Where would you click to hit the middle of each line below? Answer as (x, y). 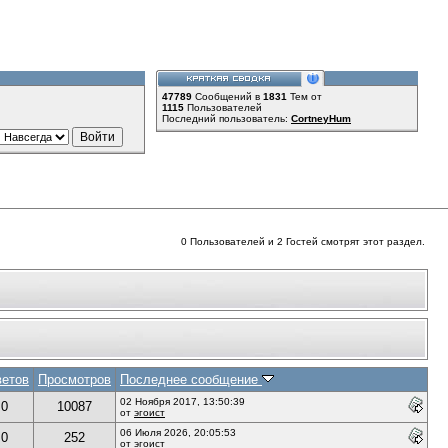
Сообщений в (227, 96)
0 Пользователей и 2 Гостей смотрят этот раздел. (303, 241)
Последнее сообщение (191, 379)
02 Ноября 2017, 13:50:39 (182, 401)
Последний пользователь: (226, 118)
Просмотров (74, 379)
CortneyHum (321, 118)
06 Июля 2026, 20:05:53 (178, 432)
